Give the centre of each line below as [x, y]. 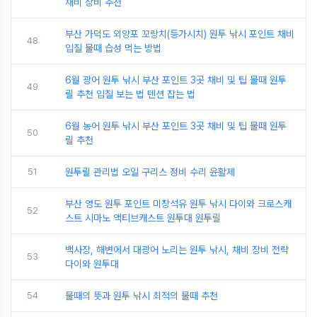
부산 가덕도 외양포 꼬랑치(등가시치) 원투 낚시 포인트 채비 [180, 34]
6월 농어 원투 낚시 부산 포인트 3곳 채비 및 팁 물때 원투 [176, 126]
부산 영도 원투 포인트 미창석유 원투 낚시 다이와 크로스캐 [178, 204]
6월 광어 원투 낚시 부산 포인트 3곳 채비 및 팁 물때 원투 [176, 80]
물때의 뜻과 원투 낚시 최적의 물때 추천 [142, 296]
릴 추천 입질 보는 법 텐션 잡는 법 [130, 94]
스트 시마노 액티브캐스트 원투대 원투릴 [143, 218]
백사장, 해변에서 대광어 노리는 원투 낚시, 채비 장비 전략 [177, 250]
